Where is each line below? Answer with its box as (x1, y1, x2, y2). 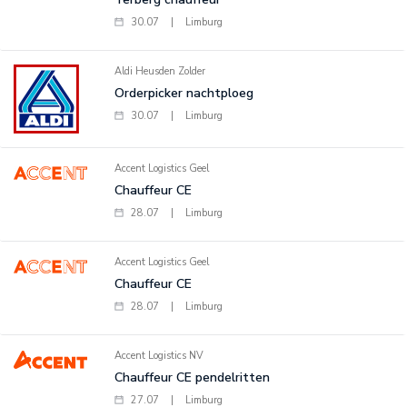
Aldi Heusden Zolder (114, 65, 205, 78)
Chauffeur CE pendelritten (114, 369, 270, 386)
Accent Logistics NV (114, 349, 203, 362)
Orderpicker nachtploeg (114, 84, 253, 102)
